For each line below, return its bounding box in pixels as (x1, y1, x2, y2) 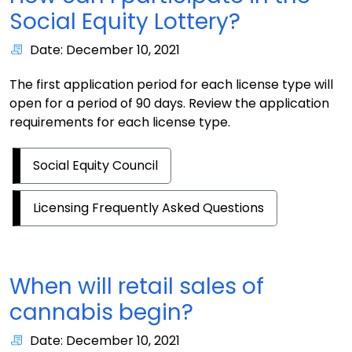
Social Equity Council (33, 156, 158, 174)
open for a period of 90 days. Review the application (9, 94, 329, 112)
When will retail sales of (9, 271, 264, 302)
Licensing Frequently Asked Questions (33, 199, 264, 217)
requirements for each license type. (9, 113, 230, 131)
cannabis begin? (9, 297, 193, 328)
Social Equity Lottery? (9, 6, 240, 37)
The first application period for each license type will (9, 75, 333, 93)
